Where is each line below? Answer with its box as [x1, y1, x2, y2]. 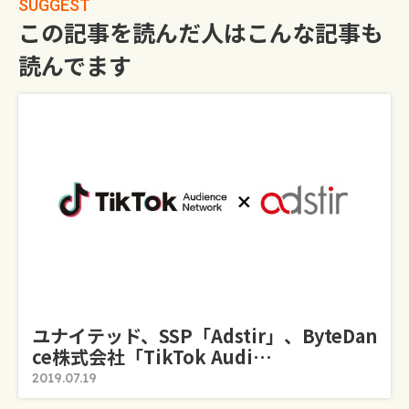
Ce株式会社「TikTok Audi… [32, 342, 272, 370]
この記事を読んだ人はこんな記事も [18, 16, 383, 49]
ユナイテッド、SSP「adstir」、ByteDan [32, 321, 377, 349]
